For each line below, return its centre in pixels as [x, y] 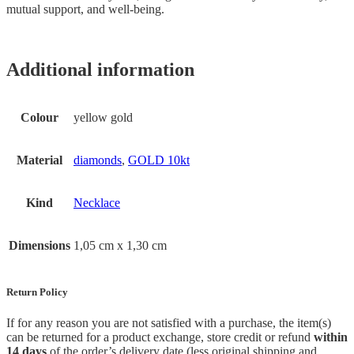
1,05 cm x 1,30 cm [120, 246]
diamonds [98, 160]
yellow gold [103, 118]
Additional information [100, 69]
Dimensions [40, 246]
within [331, 337]
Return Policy [37, 292]
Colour [40, 118]
